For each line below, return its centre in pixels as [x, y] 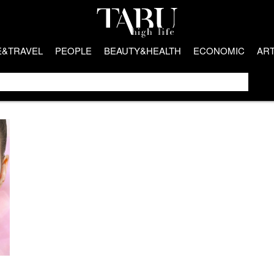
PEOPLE [73, 50]
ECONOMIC [219, 50]
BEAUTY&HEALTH [143, 50]
